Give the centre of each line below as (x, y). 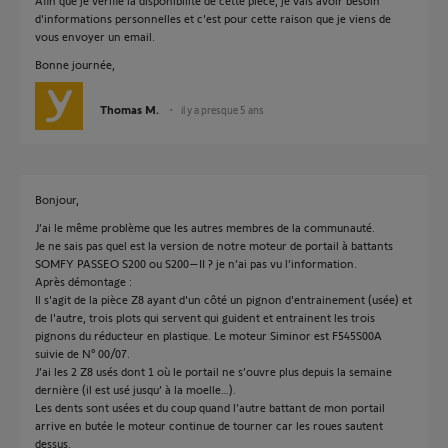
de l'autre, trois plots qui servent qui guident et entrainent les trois (205, 317)
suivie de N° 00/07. (82, 353)
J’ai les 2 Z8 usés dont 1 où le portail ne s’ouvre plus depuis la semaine (213, 371)
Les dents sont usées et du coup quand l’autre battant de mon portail (210, 407)
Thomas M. (129, 109)
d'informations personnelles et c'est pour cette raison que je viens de (213, 18)
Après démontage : (83, 281)
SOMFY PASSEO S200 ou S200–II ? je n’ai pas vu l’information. (196, 263)
